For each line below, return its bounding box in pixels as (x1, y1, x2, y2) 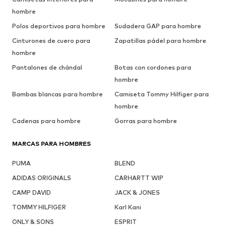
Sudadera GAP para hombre (114, 22, 201, 30)
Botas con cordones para (114, 64, 191, 72)
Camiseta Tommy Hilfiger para (114, 90, 209, 98)
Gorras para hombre (114, 117, 177, 125)
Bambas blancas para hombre (12, 90, 103, 98)
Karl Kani (114, 203, 141, 211)
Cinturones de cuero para (12, 37, 90, 45)
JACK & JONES (114, 189, 160, 197)
